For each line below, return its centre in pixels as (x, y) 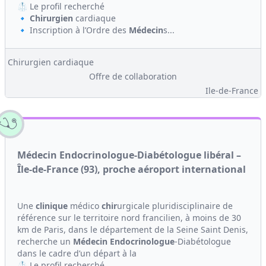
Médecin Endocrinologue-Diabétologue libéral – (129, 155)
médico (85, 206)
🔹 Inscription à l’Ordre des (73, 30)
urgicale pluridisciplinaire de (175, 206)
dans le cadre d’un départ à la (77, 253)
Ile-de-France (232, 91)
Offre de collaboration (133, 76)
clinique (52, 206)
